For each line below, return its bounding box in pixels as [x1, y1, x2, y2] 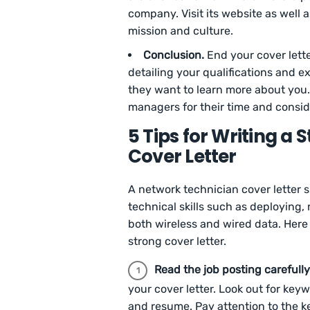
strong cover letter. [128, 235, 227, 248]
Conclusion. [143, 48, 207, 62]
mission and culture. [128, 24, 236, 38]
